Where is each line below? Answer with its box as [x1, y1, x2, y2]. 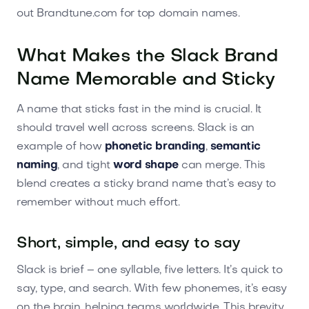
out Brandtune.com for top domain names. [17, 8, 240, 19]
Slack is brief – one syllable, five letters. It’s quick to [17, 264, 283, 276]
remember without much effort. [17, 197, 180, 208]
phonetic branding [104, 141, 206, 152]
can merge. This [178, 159, 266, 171]
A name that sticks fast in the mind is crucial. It [17, 103, 261, 115]
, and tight [57, 159, 114, 171]
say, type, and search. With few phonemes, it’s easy [17, 283, 287, 295]
